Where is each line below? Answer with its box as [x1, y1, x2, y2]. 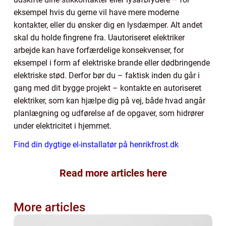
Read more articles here [59, 166, 167, 179]
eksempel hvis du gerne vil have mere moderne [14, 7, 179, 17]
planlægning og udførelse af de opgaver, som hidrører [14, 108, 204, 118]
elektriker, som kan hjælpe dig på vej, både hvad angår [14, 95, 205, 105]
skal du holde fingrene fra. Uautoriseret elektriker [14, 32, 185, 42]
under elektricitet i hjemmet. [14, 121, 111, 131]
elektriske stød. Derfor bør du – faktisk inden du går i [14, 70, 200, 80]
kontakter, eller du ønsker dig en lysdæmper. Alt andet [14, 20, 202, 30]
